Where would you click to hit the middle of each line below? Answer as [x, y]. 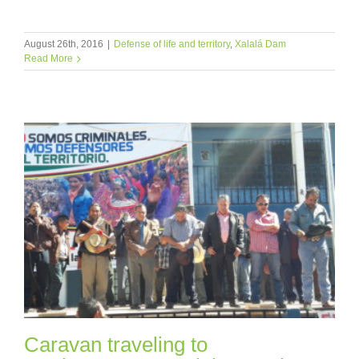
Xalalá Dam [260, 44]
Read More [48, 58]
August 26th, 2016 [64, 44]
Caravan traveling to [116, 345]
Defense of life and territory [172, 44]
